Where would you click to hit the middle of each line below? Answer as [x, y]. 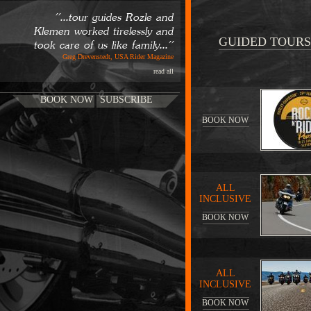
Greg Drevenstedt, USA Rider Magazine [118, 57]
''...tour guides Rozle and [114, 18]
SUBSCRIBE [126, 100]
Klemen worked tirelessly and [104, 32]
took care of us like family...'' [104, 45]
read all [163, 71]
